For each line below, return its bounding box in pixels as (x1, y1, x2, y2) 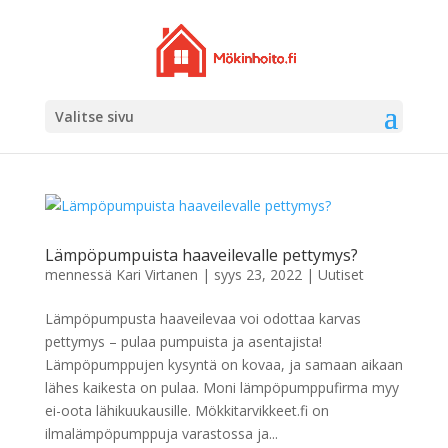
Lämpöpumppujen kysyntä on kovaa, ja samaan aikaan (44, 355, 403, 374)
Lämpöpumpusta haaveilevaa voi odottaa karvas (44, 309, 361, 328)
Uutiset (317, 265, 364, 284)
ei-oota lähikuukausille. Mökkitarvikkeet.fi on (44, 401, 329, 420)
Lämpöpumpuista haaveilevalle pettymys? (44, 244, 358, 266)
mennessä (44, 265, 116, 284)
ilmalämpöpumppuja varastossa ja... (44, 424, 278, 443)
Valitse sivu (54, 107, 134, 126)
